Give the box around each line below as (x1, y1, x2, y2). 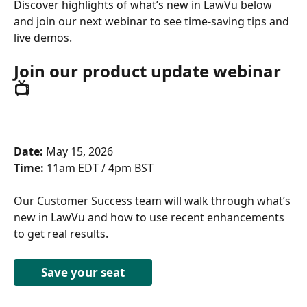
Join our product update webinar (14, 60, 285, 83)
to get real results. (14, 226, 111, 242)
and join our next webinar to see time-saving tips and (14, 13, 292, 29)
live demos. (14, 29, 72, 45)
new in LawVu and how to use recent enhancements (14, 210, 287, 225)
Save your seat (41, 264, 125, 280)
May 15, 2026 (43, 143, 116, 159)
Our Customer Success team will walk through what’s (14, 193, 293, 209)
